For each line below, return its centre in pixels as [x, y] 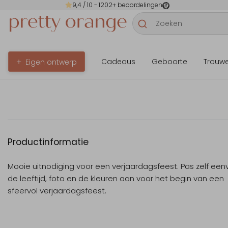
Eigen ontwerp [51, 62]
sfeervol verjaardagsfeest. [57, 190]
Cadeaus [118, 62]
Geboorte [169, 62]
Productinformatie [48, 142]
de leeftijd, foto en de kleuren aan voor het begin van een [116, 178]
